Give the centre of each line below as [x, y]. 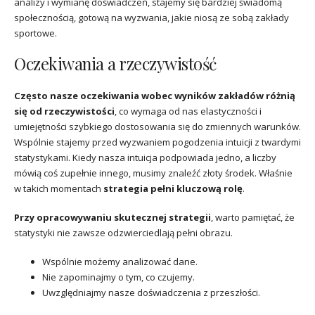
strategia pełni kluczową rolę [173, 189]
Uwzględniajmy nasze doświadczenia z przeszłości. [151, 292]
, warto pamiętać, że [253, 217]
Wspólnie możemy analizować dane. [120, 261]
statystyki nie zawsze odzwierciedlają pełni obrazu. [123, 232]
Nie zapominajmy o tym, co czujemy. [118, 277]
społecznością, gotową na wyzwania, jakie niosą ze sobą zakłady [152, 18]
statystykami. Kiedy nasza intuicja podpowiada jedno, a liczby [145, 158]
